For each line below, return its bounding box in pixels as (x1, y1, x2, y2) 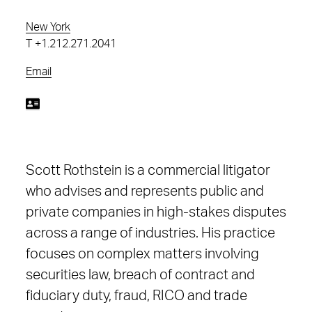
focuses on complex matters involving (26, 247, 259, 261)
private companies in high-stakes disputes (26, 205, 286, 219)
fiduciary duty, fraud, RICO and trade (26, 289, 247, 303)
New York (26, 22, 70, 33)
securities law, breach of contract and (26, 268, 255, 282)
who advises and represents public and (26, 185, 264, 198)
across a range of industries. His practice (26, 226, 275, 240)
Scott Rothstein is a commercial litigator (26, 164, 270, 178)
